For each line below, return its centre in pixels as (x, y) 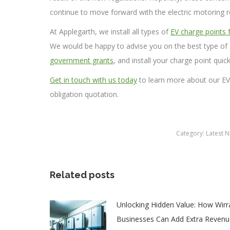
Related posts (82, 175)
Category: (191, 133)
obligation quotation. (84, 94)
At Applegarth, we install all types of (110, 31)
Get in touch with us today (93, 80)
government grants (82, 60)
